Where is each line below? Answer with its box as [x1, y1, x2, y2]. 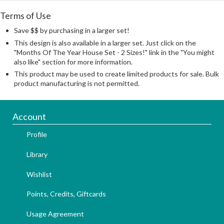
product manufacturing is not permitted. [14, 79, 139, 88]
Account [12, 111, 46, 122]
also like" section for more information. [14, 57, 132, 66]
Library [26, 149, 47, 158]
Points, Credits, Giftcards [26, 189, 106, 198]
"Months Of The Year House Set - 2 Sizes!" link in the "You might [14, 47, 214, 56]
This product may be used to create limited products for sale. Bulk [14, 69, 219, 78]
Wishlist [26, 169, 52, 178]
